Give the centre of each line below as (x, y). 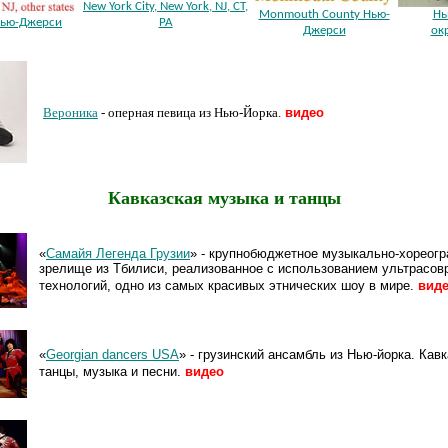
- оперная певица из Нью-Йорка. (189, 113)
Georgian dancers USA (112, 354)
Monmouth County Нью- (324, 15)
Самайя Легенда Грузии (118, 253)
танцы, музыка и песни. (110, 371)
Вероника (70, 113)
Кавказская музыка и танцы (224, 197)
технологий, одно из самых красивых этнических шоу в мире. (226, 285)
